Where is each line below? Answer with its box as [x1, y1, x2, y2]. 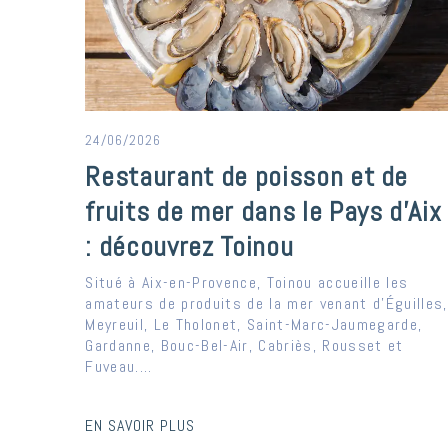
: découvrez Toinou [85, 229, 294, 265]
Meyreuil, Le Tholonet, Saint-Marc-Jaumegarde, [85, 314, 423, 336]
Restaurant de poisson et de [85, 159, 409, 195]
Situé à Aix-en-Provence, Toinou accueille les [85, 272, 409, 294]
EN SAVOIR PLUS [85, 415, 196, 437]
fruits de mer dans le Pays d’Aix [85, 194, 442, 230]
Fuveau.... [85, 356, 153, 378]
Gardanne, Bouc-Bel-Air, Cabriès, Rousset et [85, 335, 404, 357]
